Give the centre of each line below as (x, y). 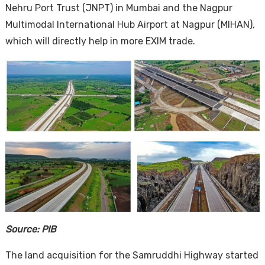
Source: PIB (30, 229)
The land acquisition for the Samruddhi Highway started (132, 255)
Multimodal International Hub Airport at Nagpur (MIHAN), (130, 25)
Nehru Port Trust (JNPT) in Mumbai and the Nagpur (119, 8)
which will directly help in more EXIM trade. (100, 41)
